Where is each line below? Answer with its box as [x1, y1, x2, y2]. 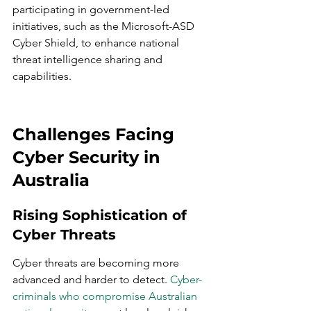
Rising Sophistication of [12, 207, 191, 224]
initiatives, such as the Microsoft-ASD [12, 19, 197, 33]
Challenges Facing [12, 124, 179, 144]
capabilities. [12, 69, 72, 83]
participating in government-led [12, 3, 172, 16]
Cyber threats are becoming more [12, 256, 182, 269]
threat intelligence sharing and [12, 53, 165, 66]
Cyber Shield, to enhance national [12, 36, 182, 49]
